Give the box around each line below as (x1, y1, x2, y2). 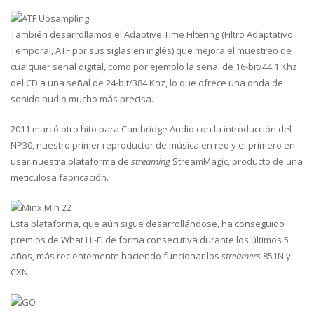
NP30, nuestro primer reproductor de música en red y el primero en (11, 139, 295, 151)
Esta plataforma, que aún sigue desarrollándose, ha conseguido (11, 217, 285, 230)
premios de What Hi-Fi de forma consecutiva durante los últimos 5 (11, 233, 289, 246)
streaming (131, 155, 170, 168)
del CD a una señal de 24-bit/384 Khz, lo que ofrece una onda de (11, 76, 283, 89)
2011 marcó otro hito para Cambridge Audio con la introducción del (11, 123, 292, 135)
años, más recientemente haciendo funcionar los (11, 250, 221, 262)
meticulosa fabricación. (11, 171, 109, 184)
